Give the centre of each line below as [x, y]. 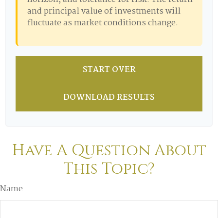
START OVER [109, 70]
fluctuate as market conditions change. [103, 23]
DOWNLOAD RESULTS [109, 98]
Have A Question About [109, 151]
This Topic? [109, 169]
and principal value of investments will [104, 11]
